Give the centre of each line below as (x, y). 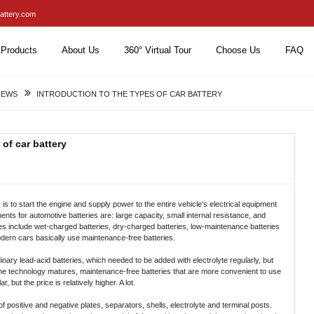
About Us (81, 51)
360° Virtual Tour (158, 51)
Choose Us (239, 51)
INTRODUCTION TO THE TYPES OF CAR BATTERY (129, 94)
